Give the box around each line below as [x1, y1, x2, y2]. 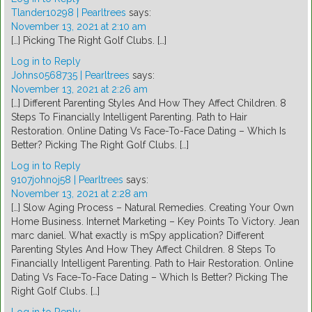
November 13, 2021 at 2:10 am [11, 21, 146, 33]
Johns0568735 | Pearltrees [11, 70, 130, 81]
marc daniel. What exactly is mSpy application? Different [11, 230, 264, 242]
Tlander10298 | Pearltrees [11, 7, 126, 19]
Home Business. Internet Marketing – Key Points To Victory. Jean [11, 216, 299, 228]
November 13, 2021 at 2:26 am [11, 84, 148, 95]
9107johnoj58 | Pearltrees [11, 174, 123, 186]
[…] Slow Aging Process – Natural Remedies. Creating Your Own [11, 202, 294, 214]
